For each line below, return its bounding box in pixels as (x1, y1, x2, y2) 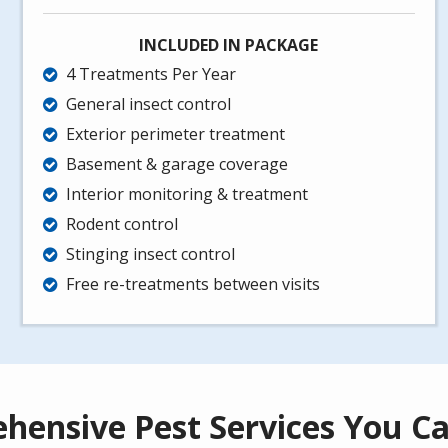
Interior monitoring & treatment (66, 183, 309, 206)
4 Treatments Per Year (66, 63, 237, 86)
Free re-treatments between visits (66, 273, 321, 296)
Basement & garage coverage (66, 153, 289, 176)
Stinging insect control (66, 243, 236, 266)
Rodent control (66, 213, 179, 236)
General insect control (66, 93, 232, 116)
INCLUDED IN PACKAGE (139, 34, 319, 57)
